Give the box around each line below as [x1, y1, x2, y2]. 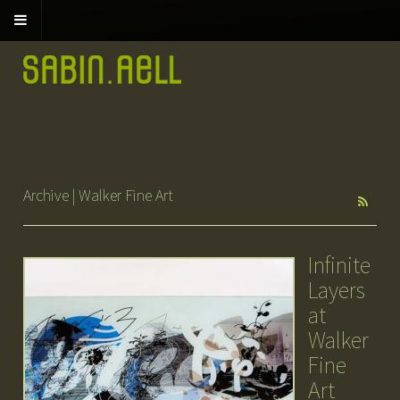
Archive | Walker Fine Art [22, 184, 173, 205]
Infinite [307, 249, 371, 279]
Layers [307, 274, 365, 304]
